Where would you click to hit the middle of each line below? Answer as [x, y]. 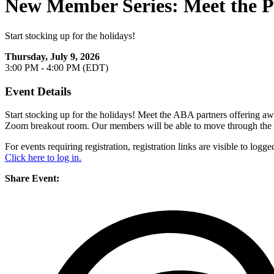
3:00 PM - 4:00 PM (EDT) [57, 67]
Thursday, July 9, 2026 [52, 56]
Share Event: [32, 179]
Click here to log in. [43, 158]
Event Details [38, 91]
